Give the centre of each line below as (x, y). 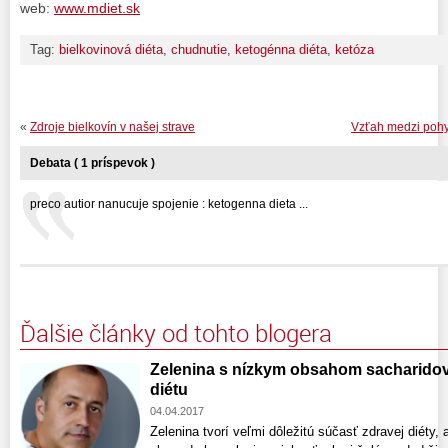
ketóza (354, 49)
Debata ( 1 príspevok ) (92, 162)
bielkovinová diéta (111, 49)
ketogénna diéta (281, 49)
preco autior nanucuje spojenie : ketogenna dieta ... (169, 203)
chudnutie (199, 49)
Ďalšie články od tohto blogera (176, 332)
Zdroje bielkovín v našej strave (112, 126)
